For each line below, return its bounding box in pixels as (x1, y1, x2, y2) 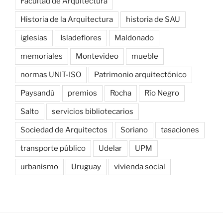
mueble (131, 51, 158, 61)
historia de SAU (126, 14, 180, 24)
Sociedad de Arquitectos (20, 125, 108, 134)
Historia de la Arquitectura (20, 14, 113, 24)
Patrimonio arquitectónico (94, 70, 187, 79)
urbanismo (20, 162, 58, 171)
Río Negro (144, 88, 179, 98)
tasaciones (161, 125, 199, 134)
